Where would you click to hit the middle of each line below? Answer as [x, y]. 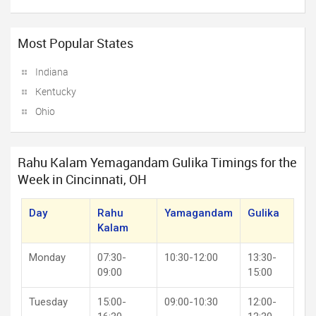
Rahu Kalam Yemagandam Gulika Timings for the [157, 162]
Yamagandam [199, 213]
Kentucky [56, 91]
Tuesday [48, 302]
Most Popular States [75, 43]
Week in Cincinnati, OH [82, 179]
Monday [47, 257]
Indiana [52, 72]
